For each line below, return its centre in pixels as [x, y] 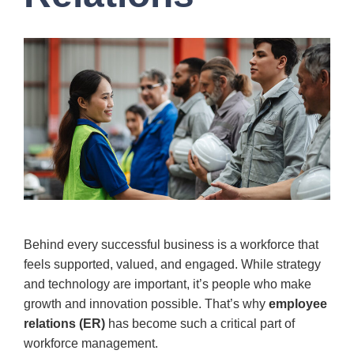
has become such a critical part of [200, 323]
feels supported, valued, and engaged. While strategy [172, 264]
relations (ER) [64, 323]
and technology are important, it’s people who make [168, 284]
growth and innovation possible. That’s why [146, 303]
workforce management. [91, 343]
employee [298, 303]
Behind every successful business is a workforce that [171, 244]
